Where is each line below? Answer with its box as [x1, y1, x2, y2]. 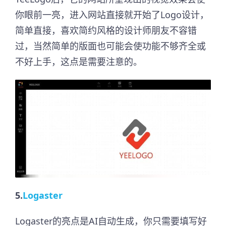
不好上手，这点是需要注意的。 [15, 55, 142, 68]
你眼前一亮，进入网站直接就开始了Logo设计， [15, 9, 209, 21]
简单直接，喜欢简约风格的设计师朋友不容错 [15, 24, 197, 37]
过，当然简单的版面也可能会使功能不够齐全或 [15, 40, 206, 52]
